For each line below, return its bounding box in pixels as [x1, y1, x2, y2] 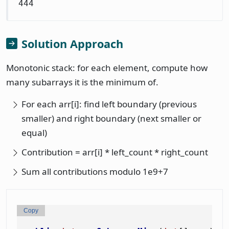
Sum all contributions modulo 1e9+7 [21, 165, 168, 177]
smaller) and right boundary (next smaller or [21, 112, 201, 124]
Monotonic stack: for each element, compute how [6, 61, 208, 74]
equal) [21, 126, 47, 139]
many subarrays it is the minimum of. [6, 76, 158, 88]
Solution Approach [21, 36, 123, 51]
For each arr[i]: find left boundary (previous [21, 98, 197, 110]
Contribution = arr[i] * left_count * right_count [21, 146, 208, 158]
